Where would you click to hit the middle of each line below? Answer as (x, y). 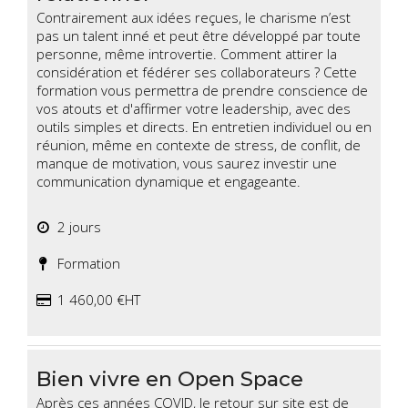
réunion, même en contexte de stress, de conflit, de (199, 145)
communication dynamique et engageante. (168, 182)
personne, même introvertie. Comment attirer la (187, 54)
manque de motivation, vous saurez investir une (187, 163)
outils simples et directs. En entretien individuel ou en (204, 127)
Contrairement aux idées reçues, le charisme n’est (194, 18)
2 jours (76, 227)
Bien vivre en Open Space (170, 379)
